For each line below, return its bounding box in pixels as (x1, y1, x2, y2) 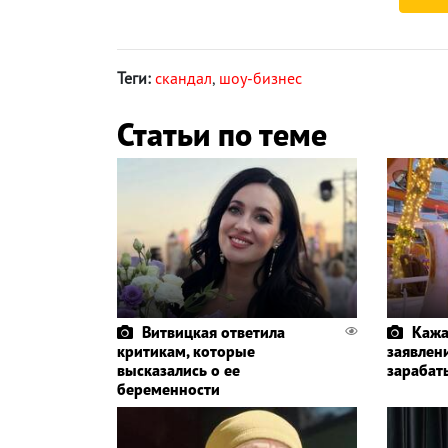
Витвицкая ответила (142, 321, 285, 342)
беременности (117, 378, 220, 399)
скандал (155, 67, 212, 88)
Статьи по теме (117, 112, 327, 155)
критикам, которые (117, 340, 255, 361)
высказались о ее (117, 359, 240, 380)
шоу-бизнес (219, 67, 302, 88)
